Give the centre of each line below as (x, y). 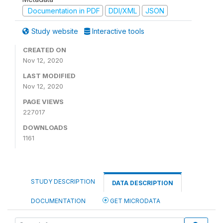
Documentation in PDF (63, 10)
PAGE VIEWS (43, 102)
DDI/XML (122, 10)
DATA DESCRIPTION (143, 183)
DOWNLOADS (45, 127)
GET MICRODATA (134, 201)
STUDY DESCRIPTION (63, 181)
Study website (55, 31)
